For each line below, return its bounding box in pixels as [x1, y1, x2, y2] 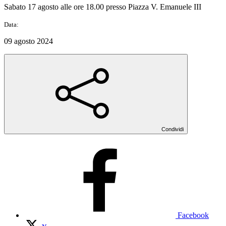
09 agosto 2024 [4, 36, 53, 45]
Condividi [161, 126, 184, 132]
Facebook [178, 210, 209, 219]
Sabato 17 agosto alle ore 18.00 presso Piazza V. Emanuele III [4, 2, 201, 11]
